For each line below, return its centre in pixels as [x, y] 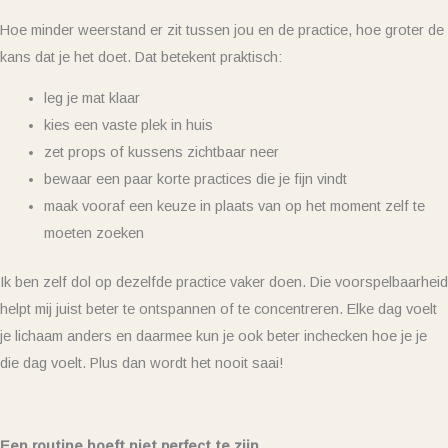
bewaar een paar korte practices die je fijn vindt [195, 179]
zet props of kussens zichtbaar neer [161, 152]
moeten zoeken [93, 233]
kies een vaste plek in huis [128, 125]
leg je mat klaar [91, 98]
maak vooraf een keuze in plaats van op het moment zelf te [234, 206]
